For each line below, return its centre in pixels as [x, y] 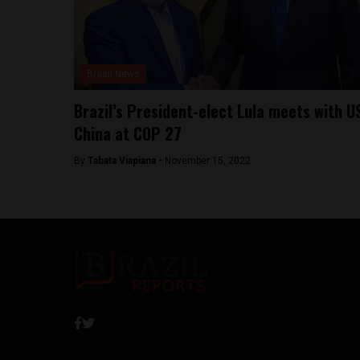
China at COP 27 [128, 133]
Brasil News [113, 74]
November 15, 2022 [208, 161]
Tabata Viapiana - [126, 161]
